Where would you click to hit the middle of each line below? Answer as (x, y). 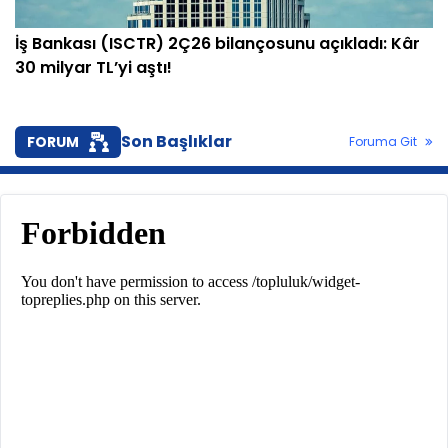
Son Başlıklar (176, 142)
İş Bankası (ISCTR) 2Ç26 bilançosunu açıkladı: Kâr (217, 44)
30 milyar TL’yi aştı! (93, 68)
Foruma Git (383, 142)
